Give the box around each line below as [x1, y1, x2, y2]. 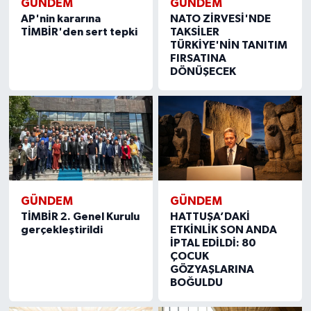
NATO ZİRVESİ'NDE [170, 12, 271, 24]
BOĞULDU [170, 276, 224, 288]
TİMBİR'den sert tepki [20, 26, 137, 37]
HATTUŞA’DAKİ [170, 210, 251, 222]
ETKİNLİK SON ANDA [170, 224, 278, 235]
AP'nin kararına [20, 12, 101, 24]
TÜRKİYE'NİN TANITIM [170, 39, 288, 51]
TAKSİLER [170, 26, 220, 37]
